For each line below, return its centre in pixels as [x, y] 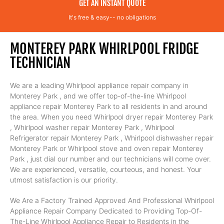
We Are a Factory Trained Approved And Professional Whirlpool [112, 200]
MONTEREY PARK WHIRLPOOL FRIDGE [104, 49]
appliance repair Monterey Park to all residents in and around [109, 106]
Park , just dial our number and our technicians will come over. [110, 159]
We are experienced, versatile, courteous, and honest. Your [106, 169]
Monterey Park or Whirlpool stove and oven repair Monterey [107, 148]
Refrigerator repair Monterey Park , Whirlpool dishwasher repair [112, 138]
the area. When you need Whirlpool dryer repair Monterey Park [111, 117]
